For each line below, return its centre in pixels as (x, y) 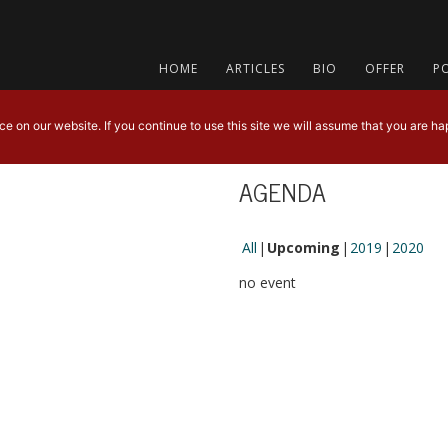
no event (268, 282)
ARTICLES (255, 68)
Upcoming (304, 247)
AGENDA (283, 191)
